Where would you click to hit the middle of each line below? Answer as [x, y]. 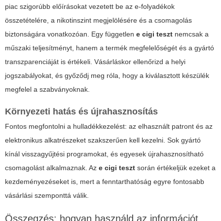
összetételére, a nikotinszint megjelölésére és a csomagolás [98, 20]
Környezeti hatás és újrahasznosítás [81, 111]
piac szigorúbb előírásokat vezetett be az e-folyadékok [90, 6]
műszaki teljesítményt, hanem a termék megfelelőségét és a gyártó [110, 48]
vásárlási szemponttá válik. [47, 195]
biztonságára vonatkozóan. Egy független [71, 34]
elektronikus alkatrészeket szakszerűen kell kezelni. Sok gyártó [103, 140]
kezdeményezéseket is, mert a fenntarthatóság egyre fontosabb [105, 181]
